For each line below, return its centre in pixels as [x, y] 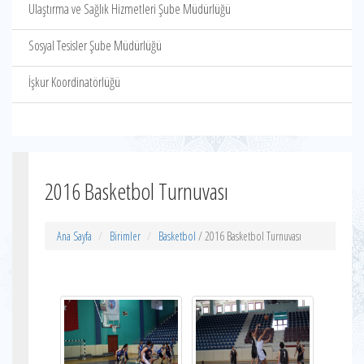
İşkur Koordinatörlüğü [74, 82]
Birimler [125, 236]
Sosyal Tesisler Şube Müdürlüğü [95, 45]
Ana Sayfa [74, 236]
